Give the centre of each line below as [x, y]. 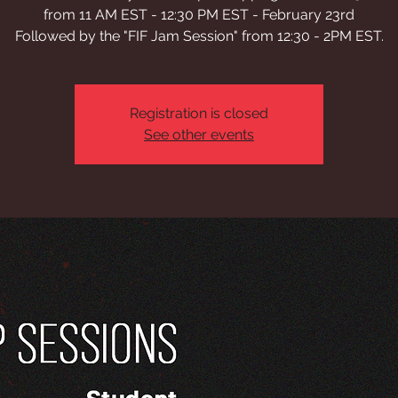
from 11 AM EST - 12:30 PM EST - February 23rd [199, 15]
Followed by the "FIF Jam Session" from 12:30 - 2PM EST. [199, 36]
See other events [199, 135]
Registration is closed [199, 113]
